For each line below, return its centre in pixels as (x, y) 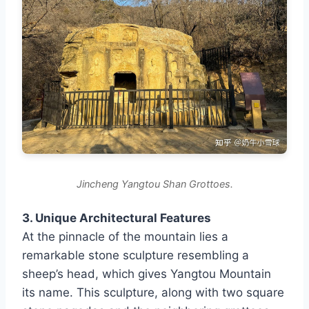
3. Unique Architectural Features (117, 218)
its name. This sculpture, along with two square (153, 292)
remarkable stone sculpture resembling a (136, 255)
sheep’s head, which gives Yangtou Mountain (147, 273)
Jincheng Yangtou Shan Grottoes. (154, 183)
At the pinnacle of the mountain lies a (125, 236)
